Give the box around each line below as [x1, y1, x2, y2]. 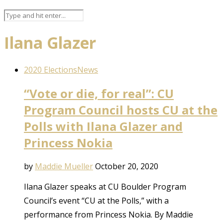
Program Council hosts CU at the [24, 101, 218, 118]
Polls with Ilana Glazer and [24, 117, 183, 134]
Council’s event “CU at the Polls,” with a [24, 195, 169, 206]
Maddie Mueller [35, 160, 93, 172]
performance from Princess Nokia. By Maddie [24, 209, 193, 220]
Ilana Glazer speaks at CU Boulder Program [24, 181, 186, 192]
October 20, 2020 [95, 160, 158, 172]
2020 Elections [24, 64, 77, 75]
